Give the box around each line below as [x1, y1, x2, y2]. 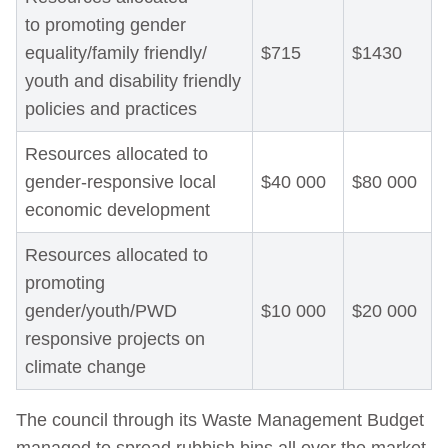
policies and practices [25, 99, 197, 120]
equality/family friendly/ [25, 43, 207, 64]
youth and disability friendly [25, 71, 241, 92]
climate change [25, 357, 146, 378]
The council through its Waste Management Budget [16, 410, 424, 431]
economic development [25, 200, 210, 221]
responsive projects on [25, 329, 205, 350]
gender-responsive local [25, 172, 216, 193]
